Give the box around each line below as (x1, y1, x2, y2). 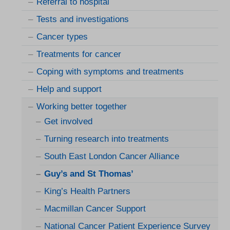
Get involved (44, 117, 92, 127)
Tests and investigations (36, 14, 129, 25)
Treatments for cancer (36, 49, 121, 60)
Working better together (36, 102, 127, 112)
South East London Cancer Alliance (44, 151, 179, 162)
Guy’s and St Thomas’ (44, 169, 133, 179)
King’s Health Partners (44, 186, 130, 197)
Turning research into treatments (44, 134, 169, 144)
